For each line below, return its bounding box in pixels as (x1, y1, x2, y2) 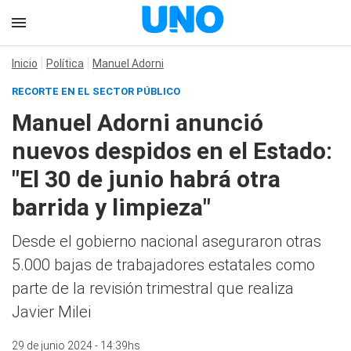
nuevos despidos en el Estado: (12, 137, 332, 165)
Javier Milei (12, 302, 91, 321)
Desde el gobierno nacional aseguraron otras (12, 232, 321, 251)
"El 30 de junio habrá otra (12, 165, 280, 193)
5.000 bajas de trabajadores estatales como (12, 255, 315, 274)
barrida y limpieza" (12, 194, 211, 221)
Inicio (12, 57, 38, 70)
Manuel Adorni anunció (12, 109, 263, 136)
